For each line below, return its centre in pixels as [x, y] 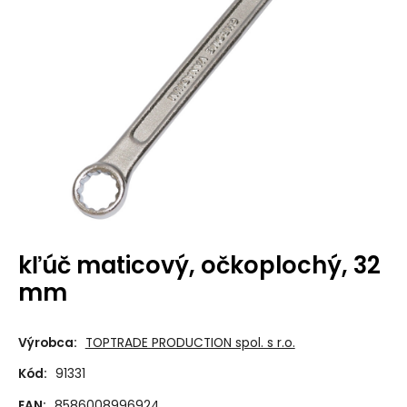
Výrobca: [47, 342]
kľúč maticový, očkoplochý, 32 [199, 265]
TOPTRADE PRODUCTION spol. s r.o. [190, 342]
